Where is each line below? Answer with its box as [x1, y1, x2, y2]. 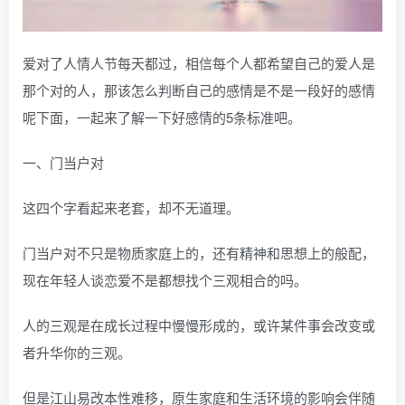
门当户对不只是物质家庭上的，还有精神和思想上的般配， [23, 243, 375, 263]
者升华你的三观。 [23, 343, 131, 363]
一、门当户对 [23, 153, 104, 173]
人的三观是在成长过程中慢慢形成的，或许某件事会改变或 [23, 316, 375, 335]
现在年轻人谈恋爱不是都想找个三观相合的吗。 [23, 270, 307, 290]
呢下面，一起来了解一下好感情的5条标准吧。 [23, 108, 301, 127]
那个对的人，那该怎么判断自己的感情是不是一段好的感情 [23, 80, 375, 100]
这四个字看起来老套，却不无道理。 [23, 198, 240, 218]
